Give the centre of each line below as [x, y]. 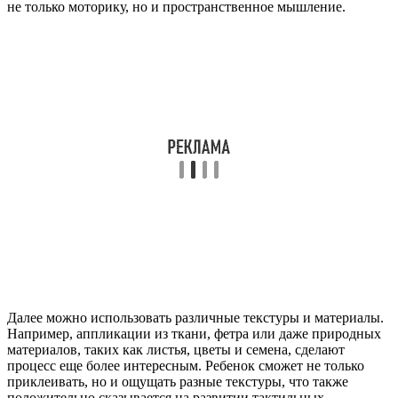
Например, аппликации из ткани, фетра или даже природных [194, 334]
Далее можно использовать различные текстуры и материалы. [195, 318]
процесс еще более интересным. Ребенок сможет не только [186, 366]
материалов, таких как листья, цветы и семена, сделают [176, 350]
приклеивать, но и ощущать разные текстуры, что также [178, 382]
